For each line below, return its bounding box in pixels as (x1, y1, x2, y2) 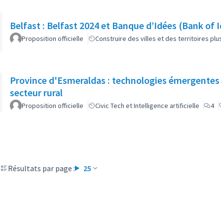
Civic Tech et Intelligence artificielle (95, 101, 199, 110)
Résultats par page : (8, 163, 75, 173)
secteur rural (10, 86, 63, 99)
